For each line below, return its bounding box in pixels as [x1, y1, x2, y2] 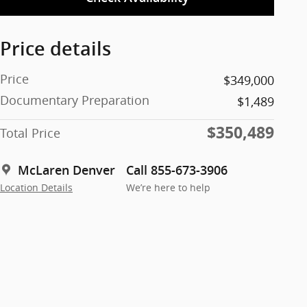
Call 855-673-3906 [126, 162, 228, 177]
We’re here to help [126, 181, 210, 194]
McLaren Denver [18, 162, 115, 177]
